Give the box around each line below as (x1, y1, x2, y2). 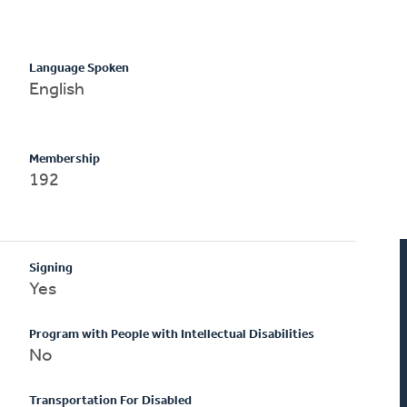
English (29, 80, 85, 99)
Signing (29, 261, 74, 275)
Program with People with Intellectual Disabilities (29, 327, 315, 342)
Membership (29, 152, 101, 166)
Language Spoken (29, 61, 130, 75)
